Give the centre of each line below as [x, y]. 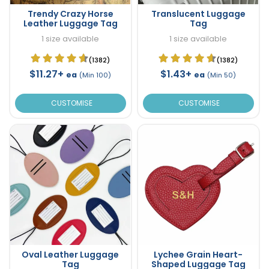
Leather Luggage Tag [70, 24]
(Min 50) [222, 75]
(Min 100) [95, 75]
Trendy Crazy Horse [70, 14]
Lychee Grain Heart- [198, 255]
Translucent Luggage [198, 14]
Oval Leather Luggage [71, 255]
